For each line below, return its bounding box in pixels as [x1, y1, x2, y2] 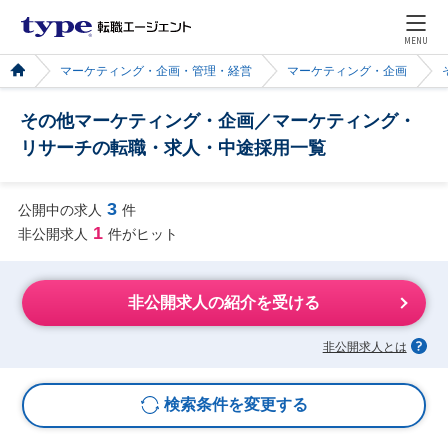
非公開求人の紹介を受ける [128, 294, 320, 312]
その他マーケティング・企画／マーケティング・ [20, 111, 416, 131]
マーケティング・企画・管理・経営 [60, 65, 252, 77]
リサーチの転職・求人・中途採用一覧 [20, 138, 326, 158]
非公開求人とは [322, 339, 407, 354]
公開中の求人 [17, 201, 102, 218]
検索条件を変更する [163, 396, 308, 414]
